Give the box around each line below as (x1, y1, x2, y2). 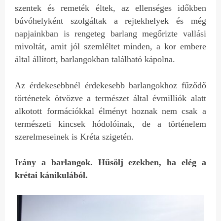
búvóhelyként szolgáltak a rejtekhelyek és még (15, 15, 206, 26)
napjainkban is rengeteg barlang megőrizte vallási (15, 28, 206, 38)
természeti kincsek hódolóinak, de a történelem (15, 118, 206, 129)
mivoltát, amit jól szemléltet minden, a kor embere (15, 41, 206, 51)
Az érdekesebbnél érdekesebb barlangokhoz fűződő (15, 80, 206, 90)
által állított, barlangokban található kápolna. (15, 54, 176, 64)
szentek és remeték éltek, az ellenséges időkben (15, 2, 206, 13)
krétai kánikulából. (15, 170, 88, 181)
